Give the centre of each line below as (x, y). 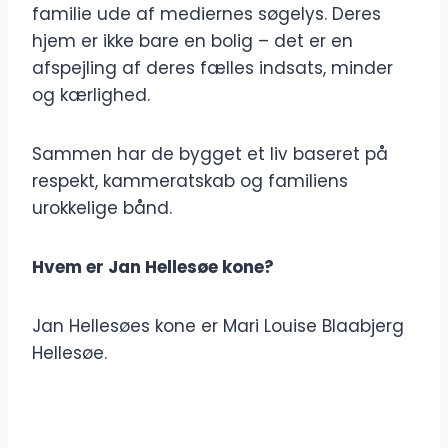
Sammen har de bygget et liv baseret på (210, 154)
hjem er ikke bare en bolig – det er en (192, 41)
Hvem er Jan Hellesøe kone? (153, 267)
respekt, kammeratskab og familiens (190, 181)
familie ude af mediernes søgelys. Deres (206, 14)
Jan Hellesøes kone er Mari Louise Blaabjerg (218, 326)
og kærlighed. (91, 95)
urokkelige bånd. (102, 208)
